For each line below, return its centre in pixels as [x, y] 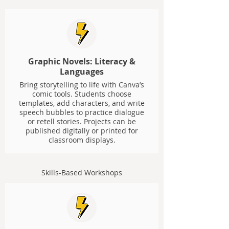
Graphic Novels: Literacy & [82, 61]
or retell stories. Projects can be [82, 121]
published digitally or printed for [82, 131]
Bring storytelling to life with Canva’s [82, 85]
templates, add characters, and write [82, 103]
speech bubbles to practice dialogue [82, 112]
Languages [82, 72]
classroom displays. [82, 140]
